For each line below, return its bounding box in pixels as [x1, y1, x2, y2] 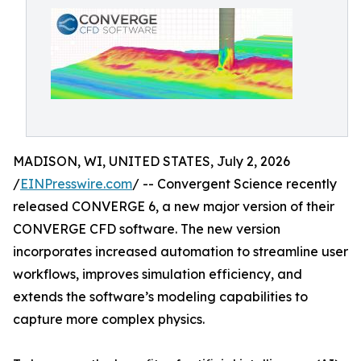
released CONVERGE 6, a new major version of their [13, 198, 334, 214]
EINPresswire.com [20, 176, 132, 192]
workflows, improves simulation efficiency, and [13, 266, 302, 282]
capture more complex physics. [13, 311, 205, 327]
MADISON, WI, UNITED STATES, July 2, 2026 [13, 153, 290, 169]
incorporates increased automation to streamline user [13, 243, 348, 259]
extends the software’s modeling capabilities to [13, 288, 308, 305]
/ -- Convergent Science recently [132, 176, 337, 192]
